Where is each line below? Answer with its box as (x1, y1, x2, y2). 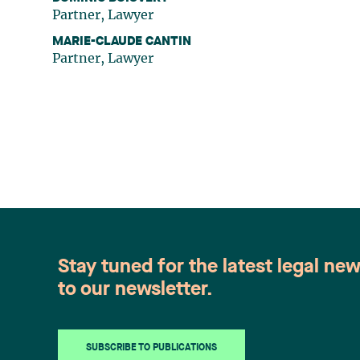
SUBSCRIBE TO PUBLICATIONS (86, 343, 217, 354)
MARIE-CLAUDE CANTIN (52, 35, 192, 49)
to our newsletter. (58, 280, 213, 301)
